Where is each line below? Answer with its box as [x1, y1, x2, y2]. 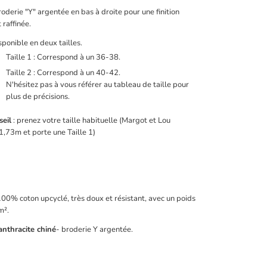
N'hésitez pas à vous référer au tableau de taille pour [6, 79, 189, 91]
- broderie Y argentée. [56, 224, 133, 235]
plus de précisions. [6, 91, 70, 103]
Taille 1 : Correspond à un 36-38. [6, 52, 120, 63]
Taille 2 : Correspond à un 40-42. [6, 67, 120, 79]
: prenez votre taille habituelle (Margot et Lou [11, 115, 170, 126]
